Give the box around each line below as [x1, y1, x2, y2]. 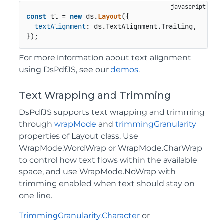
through [19, 119, 54, 129]
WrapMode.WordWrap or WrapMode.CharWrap [19, 143, 202, 153]
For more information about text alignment [19, 53, 191, 62]
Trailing [161, 22, 193, 31]
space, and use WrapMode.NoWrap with [19, 166, 176, 176]
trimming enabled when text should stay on [19, 178, 195, 188]
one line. [19, 190, 52, 200]
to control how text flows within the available [19, 155, 197, 165]
